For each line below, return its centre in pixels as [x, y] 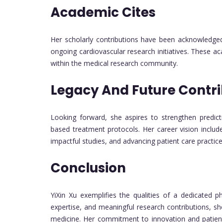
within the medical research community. [114, 63]
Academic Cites [103, 13]
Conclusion [88, 168]
